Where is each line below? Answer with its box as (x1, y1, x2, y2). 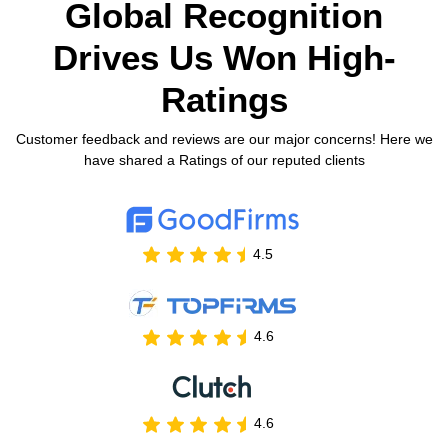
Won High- (222, 38, 396, 78)
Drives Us (52, 38, 223, 78)
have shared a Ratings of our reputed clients (83, 152, 365, 169)
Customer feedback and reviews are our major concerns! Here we (15, 131, 433, 148)
